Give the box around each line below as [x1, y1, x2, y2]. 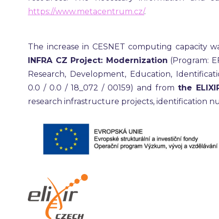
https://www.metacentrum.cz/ [28, 7, 144, 16]
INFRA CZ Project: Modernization [28, 56, 168, 65]
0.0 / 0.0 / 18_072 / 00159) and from [28, 83, 178, 92]
